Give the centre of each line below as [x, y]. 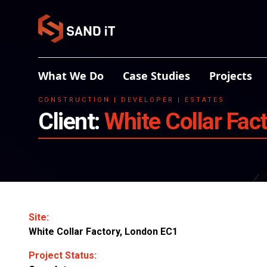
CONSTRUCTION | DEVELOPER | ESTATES [131, 100]
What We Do [71, 76]
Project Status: [63, 255]
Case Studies [156, 76]
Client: [71, 122]
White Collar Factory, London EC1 [103, 232]
